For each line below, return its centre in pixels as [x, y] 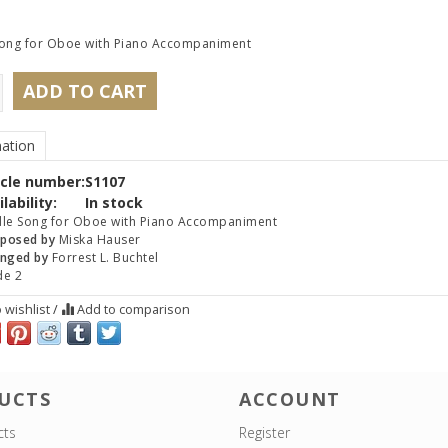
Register [264, 432]
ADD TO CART [84, 91]
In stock [113, 203]
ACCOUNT [290, 398]
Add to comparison [131, 310]
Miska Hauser [99, 240]
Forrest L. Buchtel [105, 258]
